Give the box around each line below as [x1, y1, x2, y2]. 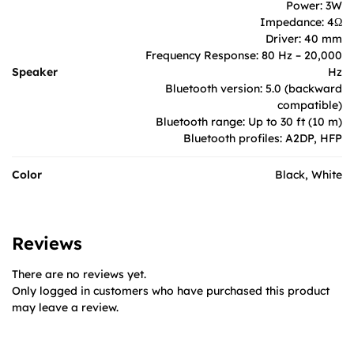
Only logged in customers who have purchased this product [12, 283, 330, 298]
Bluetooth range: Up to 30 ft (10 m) [156, 114, 342, 129]
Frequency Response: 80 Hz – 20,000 [145, 47, 342, 62]
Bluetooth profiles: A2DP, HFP [183, 130, 342, 145]
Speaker [12, 64, 58, 79]
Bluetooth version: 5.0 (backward [165, 81, 342, 96]
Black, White [275, 167, 342, 182]
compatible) [277, 97, 342, 112]
